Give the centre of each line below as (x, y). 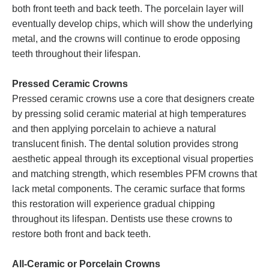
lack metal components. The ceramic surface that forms (128, 189)
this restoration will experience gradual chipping (113, 204)
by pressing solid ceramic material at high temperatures (129, 114)
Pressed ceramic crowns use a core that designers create (133, 99)
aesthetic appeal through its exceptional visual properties (133, 159)
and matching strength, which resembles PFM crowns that (134, 174)
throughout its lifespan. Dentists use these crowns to (122, 219)
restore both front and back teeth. (81, 234)
